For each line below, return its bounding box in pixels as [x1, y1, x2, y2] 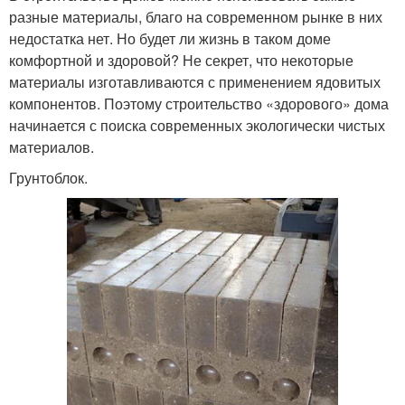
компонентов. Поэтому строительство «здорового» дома [9, 93, 389, 114]
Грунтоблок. [9, 167, 88, 188]
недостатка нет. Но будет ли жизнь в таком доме [9, 28, 331, 49]
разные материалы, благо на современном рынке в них [9, 6, 382, 27]
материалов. [9, 137, 94, 157]
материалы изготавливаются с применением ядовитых [9, 71, 381, 92]
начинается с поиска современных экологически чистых [9, 115, 385, 136]
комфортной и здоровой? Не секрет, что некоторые [9, 50, 353, 71]
